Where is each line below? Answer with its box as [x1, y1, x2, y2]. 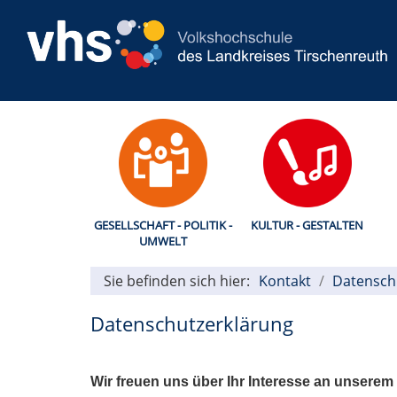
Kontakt [259, 270, 311, 291]
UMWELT [138, 232, 187, 249]
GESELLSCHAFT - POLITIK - [93, 216, 232, 233]
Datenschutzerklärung [90, 309, 293, 337]
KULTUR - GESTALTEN [251, 216, 363, 233]
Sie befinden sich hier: [104, 270, 250, 291]
